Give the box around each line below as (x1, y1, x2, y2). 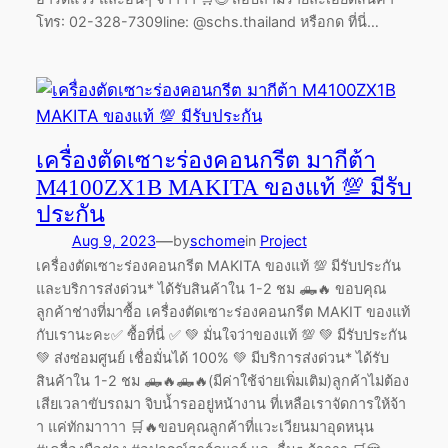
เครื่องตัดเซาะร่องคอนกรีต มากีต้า (35, 146, 376, 173)
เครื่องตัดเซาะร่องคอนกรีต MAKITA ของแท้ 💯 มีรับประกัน (35, 256, 401, 274)
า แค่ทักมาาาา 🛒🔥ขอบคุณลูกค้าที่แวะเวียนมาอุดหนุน (35, 417, 374, 435)
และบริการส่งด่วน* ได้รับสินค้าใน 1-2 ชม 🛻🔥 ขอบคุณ (35, 279, 386, 297)
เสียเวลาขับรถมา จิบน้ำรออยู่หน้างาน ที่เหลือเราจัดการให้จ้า (35, 394, 406, 412)
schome (189, 231, 245, 249)
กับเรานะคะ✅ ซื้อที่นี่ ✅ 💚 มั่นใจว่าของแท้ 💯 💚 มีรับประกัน (35, 325, 407, 343)
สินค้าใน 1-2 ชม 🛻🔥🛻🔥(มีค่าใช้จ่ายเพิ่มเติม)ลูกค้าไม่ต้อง (35, 371, 409, 389)
